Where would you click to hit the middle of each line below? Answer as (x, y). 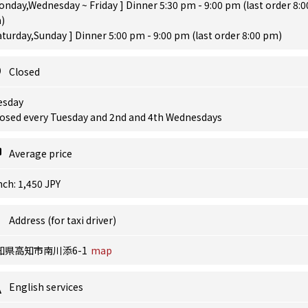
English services (46, 287)
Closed (24, 71)
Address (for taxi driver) (63, 220)
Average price (41, 153)
